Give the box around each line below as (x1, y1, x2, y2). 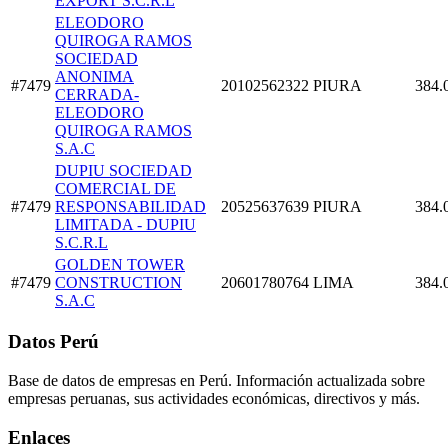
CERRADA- (55, 85, 139, 103)
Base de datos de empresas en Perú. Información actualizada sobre (8, 372, 425, 390)
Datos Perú (8, 331, 99, 353)
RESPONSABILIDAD (55, 197, 206, 215)
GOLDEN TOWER (55, 255, 185, 273)
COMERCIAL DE (55, 179, 176, 197)
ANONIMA (55, 67, 134, 85)
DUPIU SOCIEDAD (55, 161, 192, 179)
